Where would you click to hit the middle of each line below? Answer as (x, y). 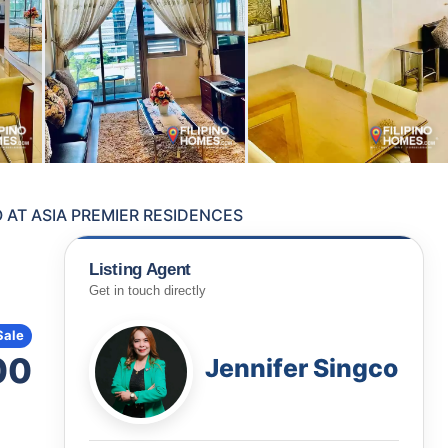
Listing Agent (140, 269)
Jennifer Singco (301, 368)
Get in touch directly (147, 290)
